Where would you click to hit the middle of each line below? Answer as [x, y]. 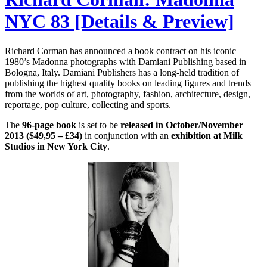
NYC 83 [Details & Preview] [119, 22]
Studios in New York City [56, 146]
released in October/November [182, 125]
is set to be [98, 125]
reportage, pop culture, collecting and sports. [88, 104]
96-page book [49, 125]
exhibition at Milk [207, 135]
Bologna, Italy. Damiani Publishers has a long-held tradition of [122, 72]
